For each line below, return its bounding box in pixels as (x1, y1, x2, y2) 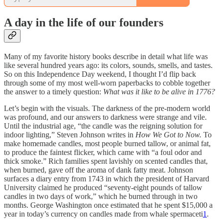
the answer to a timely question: (4, 88, 103, 96)
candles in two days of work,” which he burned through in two (4, 192, 197, 201)
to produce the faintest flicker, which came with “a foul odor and (4, 148, 202, 157)
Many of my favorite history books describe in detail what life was (4, 52, 208, 61)
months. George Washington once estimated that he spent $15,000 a (4, 201, 213, 210)
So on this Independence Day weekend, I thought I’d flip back (4, 70, 196, 79)
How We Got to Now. (135, 131, 203, 139)
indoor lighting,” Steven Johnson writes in (4, 131, 135, 139)
